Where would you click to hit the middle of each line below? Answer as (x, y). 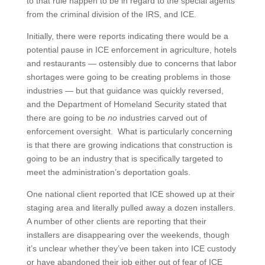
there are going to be (67, 117)
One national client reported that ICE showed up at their (130, 194)
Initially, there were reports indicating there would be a (127, 36)
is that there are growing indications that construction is (129, 145)
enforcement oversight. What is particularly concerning (129, 131)
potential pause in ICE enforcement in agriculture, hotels (131, 49)
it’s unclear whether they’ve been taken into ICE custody (131, 248)
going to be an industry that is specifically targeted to (125, 158)
